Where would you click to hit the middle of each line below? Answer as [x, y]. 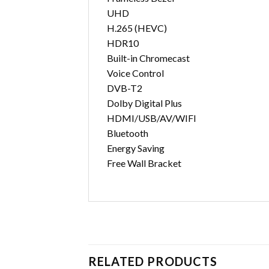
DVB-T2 [125, 88]
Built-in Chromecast [148, 58]
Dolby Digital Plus [144, 103]
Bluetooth [128, 133]
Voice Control [135, 73]
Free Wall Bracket [144, 163]
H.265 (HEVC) [137, 28]
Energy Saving [136, 148]
